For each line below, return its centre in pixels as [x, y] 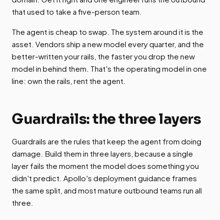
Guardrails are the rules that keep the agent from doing [107, 141]
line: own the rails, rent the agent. [69, 81]
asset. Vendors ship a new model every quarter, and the [108, 44]
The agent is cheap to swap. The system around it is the [108, 32]
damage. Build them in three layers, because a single [102, 154]
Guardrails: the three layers [106, 119]
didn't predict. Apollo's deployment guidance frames [104, 178]
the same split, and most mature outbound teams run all [107, 191]
